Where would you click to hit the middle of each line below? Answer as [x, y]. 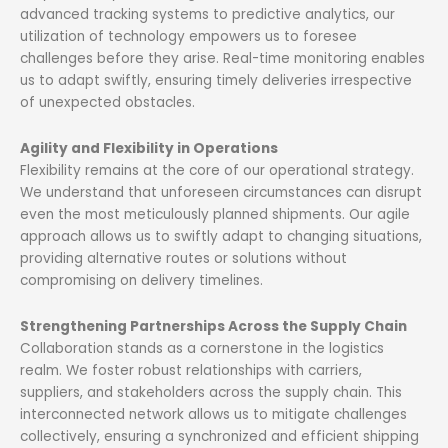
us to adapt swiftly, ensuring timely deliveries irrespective [216, 81]
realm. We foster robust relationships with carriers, [191, 370]
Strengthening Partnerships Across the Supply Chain [213, 326]
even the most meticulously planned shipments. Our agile [215, 214]
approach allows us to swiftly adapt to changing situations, [221, 236]
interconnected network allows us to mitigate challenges [213, 414]
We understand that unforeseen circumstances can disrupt [221, 192]
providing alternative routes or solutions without [183, 258]
